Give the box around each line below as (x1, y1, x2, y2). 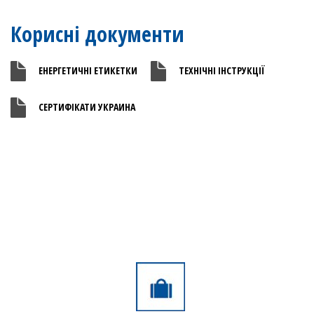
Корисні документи (11, 20, 184, 48)
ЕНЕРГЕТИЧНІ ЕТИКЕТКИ (39, 64, 137, 77)
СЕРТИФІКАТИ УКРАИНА (39, 100, 135, 114)
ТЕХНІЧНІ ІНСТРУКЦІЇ (179, 64, 265, 77)
